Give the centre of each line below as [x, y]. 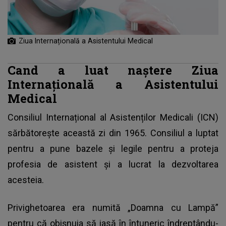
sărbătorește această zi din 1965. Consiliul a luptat [113, 133]
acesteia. [26, 180]
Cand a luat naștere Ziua [113, 70]
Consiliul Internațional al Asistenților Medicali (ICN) [113, 118]
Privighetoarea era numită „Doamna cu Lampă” [113, 208]
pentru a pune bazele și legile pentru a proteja [113, 149]
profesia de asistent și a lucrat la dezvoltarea [113, 164]
